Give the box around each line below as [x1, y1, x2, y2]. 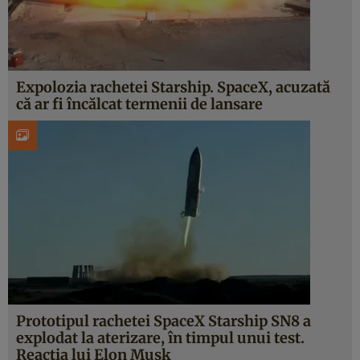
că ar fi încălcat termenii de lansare [16, 95, 263, 113]
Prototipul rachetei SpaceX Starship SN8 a [16, 312, 311, 330]
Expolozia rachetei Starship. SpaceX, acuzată [16, 78, 330, 96]
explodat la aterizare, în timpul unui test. [16, 329, 305, 347]
